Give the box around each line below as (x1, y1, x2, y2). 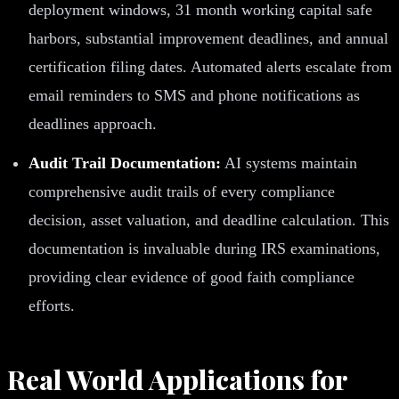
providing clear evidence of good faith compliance (28, 267, 354, 286)
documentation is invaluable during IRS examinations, (28, 239, 380, 257)
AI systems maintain (221, 153, 357, 172)
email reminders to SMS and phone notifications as (28, 85, 360, 104)
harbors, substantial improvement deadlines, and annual (28, 28, 388, 47)
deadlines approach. (28, 114, 157, 133)
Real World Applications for (7, 361, 347, 397)
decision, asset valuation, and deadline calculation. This (28, 210, 389, 229)
